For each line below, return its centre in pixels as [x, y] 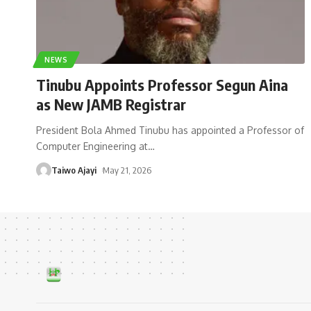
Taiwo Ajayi [74, 170]
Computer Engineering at [92, 146]
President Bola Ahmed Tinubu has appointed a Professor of [170, 130]
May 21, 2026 [127, 170]
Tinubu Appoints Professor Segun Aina [162, 84]
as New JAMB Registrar [111, 104]
